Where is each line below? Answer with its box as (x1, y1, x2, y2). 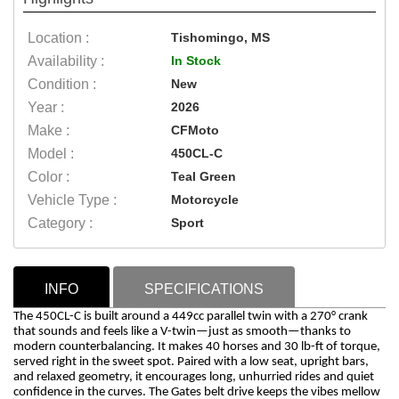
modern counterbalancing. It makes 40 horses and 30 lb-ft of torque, (13, 339, 380, 354)
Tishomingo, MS (171, 29, 271, 45)
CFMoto (171, 122, 220, 137)
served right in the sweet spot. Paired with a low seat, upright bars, (13, 354, 369, 369)
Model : (28, 145, 74, 161)
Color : (28, 168, 69, 184)
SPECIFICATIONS (144, 281, 264, 297)
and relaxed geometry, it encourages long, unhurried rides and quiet (13, 370, 374, 384)
